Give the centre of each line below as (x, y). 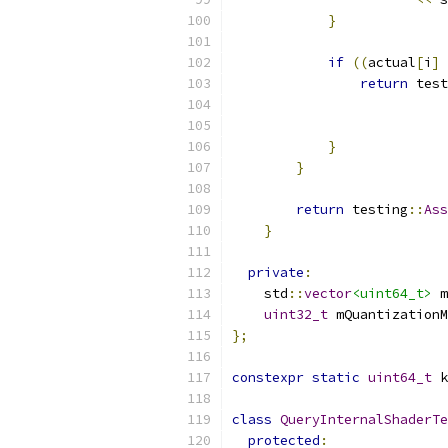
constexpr (268, 377)
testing (376, 209)
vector (328, 293)
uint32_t (296, 314)
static (336, 377)
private (276, 272)
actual (392, 62)
